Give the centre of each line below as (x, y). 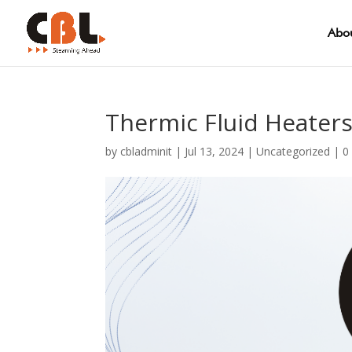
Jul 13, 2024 (214, 151)
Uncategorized (293, 151)
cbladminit (147, 151)
